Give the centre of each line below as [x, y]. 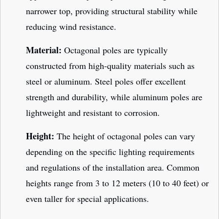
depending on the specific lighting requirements [110, 152]
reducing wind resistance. [71, 27]
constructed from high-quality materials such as [110, 66]
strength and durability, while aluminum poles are [114, 97]
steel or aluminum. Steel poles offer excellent [106, 81]
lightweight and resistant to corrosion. [93, 113]
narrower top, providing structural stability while [112, 11]
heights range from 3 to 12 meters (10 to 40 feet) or [117, 183]
